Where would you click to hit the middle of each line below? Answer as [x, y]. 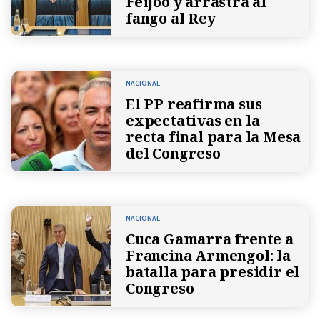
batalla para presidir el [213, 271]
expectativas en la [193, 120]
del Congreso [173, 153]
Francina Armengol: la [208, 255]
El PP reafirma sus [194, 104]
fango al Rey [171, 18]
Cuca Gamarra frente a [210, 239]
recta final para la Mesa [214, 136]
